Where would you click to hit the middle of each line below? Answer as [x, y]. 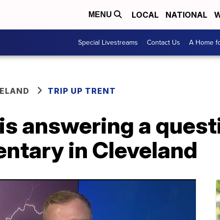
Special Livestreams [108, 42]
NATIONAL [186, 15]
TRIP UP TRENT [82, 91]
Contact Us [164, 42]
